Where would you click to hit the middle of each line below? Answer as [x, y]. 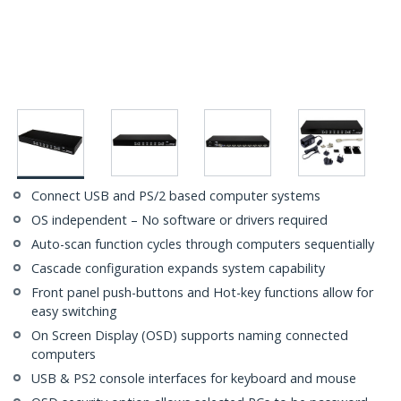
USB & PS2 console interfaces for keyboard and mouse [194, 379]
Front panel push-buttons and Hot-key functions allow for [202, 293]
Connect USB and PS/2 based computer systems [176, 196]
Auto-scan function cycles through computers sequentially [203, 244]
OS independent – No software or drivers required [179, 220]
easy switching [74, 311]
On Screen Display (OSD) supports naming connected [190, 336]
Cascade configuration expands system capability [178, 269]
